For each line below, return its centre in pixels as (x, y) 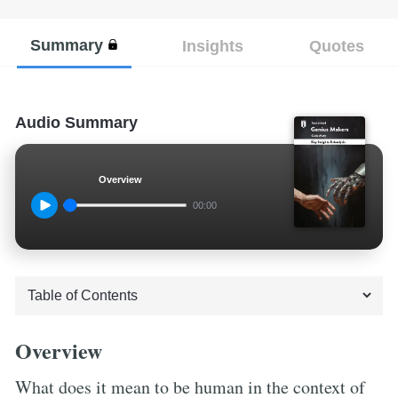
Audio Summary (76, 122)
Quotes (336, 45)
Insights (212, 45)
